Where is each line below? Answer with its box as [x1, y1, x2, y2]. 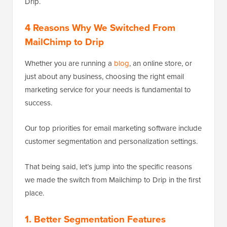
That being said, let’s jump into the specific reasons [25, 161, 192, 172]
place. [25, 187, 44, 199]
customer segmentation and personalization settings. [25, 136, 198, 147]
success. [25, 97, 52, 108]
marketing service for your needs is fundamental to [25, 84, 191, 95]
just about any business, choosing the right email [25, 71, 184, 82]
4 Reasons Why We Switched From [25, 20, 175, 35]
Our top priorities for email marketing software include [25, 123, 202, 134]
